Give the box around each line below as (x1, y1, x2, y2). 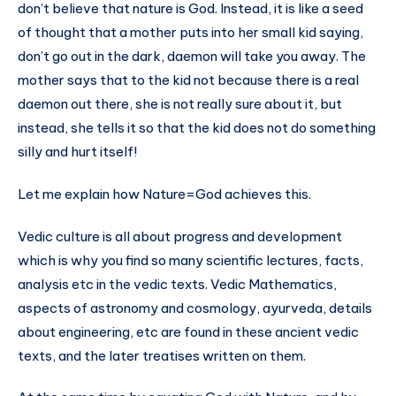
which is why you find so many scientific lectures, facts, (18, 251, 363, 269)
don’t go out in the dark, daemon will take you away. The (18, 47, 366, 65)
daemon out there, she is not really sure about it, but (18, 95, 342, 112)
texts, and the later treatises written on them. (18, 346, 306, 364)
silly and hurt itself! (18, 142, 137, 160)
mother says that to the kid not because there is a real (18, 71, 359, 88)
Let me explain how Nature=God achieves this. (18, 185, 311, 202)
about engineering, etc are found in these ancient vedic (18, 323, 359, 340)
